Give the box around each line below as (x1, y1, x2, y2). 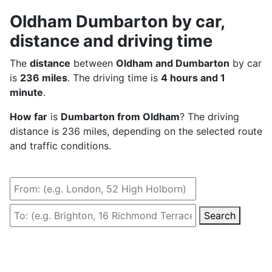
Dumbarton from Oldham (61, 110, 180, 123)
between (70, 56, 116, 69)
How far (10, 110, 47, 123)
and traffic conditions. (10, 139, 111, 152)
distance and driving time (10, 30, 212, 51)
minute (10, 86, 43, 98)
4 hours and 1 (161, 71, 225, 84)
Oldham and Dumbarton (116, 56, 229, 69)
